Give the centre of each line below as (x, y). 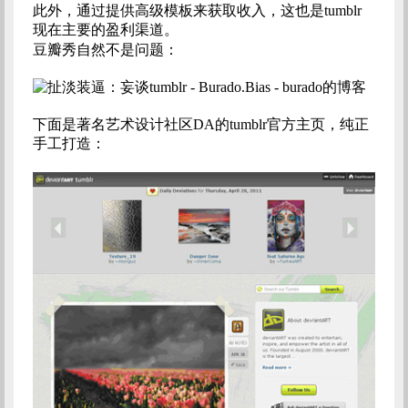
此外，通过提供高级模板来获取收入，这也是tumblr (197, 10)
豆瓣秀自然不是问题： (105, 50)
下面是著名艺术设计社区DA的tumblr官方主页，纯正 (200, 124)
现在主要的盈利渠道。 (107, 30)
